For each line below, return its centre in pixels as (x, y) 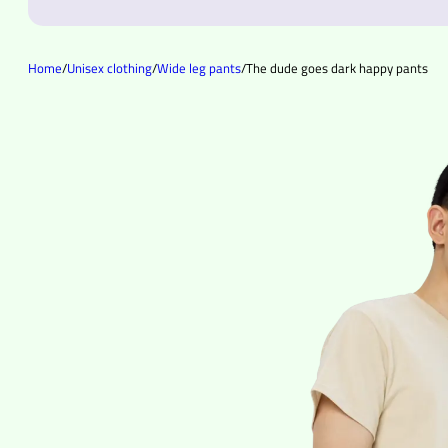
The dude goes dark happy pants (337, 67)
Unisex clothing (109, 67)
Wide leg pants (199, 67)
